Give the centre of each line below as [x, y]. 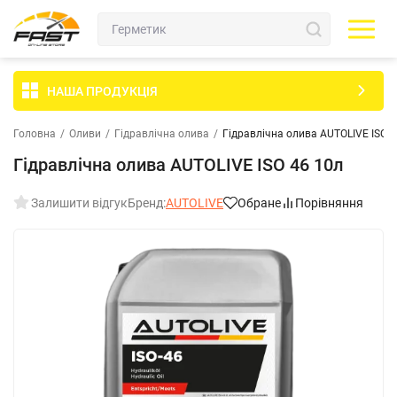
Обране [259, 203]
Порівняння [329, 203]
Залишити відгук [79, 203]
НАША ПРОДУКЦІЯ [102, 91]
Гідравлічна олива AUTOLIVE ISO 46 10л [179, 165]
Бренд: [147, 203]
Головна [35, 134]
